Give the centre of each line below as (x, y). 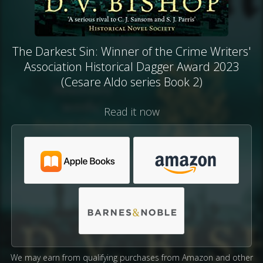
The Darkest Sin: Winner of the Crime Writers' (131, 51)
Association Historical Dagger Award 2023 (131, 67)
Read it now (131, 112)
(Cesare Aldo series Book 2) (131, 82)
